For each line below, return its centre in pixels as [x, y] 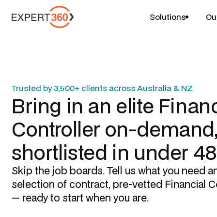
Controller [56, 129]
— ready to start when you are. [80, 198]
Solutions [168, 16]
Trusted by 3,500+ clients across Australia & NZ [102, 88]
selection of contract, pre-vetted [88, 184]
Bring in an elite [85, 106]
